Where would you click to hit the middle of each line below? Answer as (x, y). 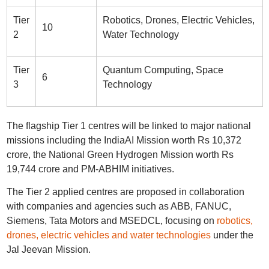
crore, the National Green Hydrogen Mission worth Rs (120, 155)
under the (232, 235)
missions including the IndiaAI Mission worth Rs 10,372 (124, 140)
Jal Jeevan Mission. (48, 249)
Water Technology (141, 35)
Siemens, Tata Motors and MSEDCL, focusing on (111, 221)
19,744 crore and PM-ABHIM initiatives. (90, 169)
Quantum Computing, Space (163, 70)
